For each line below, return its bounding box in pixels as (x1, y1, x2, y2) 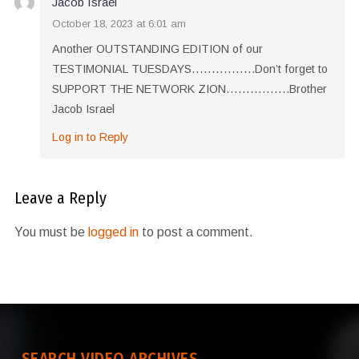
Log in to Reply (51, 131, 128, 144)
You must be (14, 225, 88, 240)
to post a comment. (138, 225, 253, 240)
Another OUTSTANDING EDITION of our (51, 42, 263, 56)
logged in (87, 225, 139, 240)
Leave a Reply (14, 188, 107, 208)
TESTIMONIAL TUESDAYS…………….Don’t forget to (51, 63, 328, 76)
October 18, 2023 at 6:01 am (51, 18, 186, 30)
